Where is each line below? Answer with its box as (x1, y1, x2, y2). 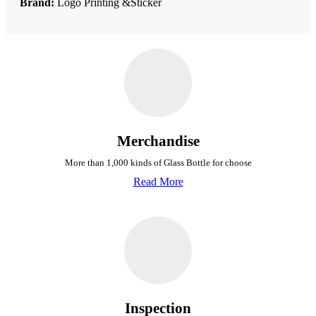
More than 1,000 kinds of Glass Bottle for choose (64, 157, 252, 168)
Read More (133, 175, 183, 188)
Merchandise (116, 132, 200, 150)
